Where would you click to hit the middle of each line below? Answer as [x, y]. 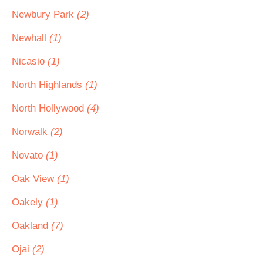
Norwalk [31, 132]
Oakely [29, 202]
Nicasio [30, 61]
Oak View [34, 179]
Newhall [31, 38]
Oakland [31, 226]
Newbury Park [44, 14]
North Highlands [48, 85]
